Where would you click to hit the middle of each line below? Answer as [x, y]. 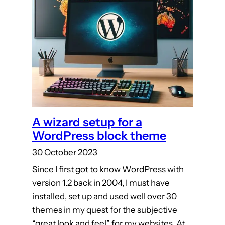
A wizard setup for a [87, 122]
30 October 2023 [65, 152]
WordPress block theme [99, 135]
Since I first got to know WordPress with [108, 170]
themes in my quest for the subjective [105, 210]
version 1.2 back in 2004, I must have [101, 183]
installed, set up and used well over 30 [104, 197]
